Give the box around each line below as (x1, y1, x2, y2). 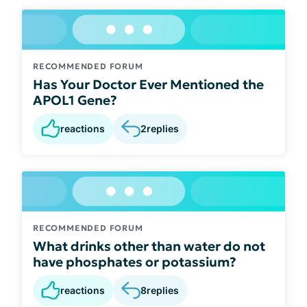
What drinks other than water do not (33, 237, 265, 254)
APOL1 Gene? (33, 91, 117, 108)
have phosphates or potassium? (33, 253, 236, 270)
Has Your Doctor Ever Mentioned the (33, 75, 264, 93)
